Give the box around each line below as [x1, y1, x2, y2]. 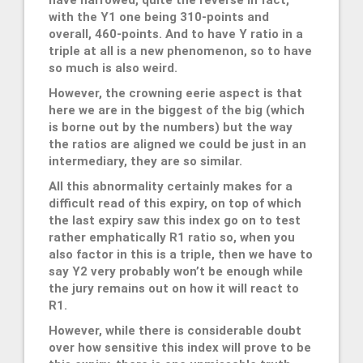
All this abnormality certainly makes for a [49, 179, 293, 194]
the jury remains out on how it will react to [49, 281, 299, 297]
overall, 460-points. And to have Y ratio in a [49, 27, 303, 42]
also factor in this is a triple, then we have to [49, 247, 313, 263]
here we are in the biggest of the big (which [49, 103, 305, 118]
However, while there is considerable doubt [49, 323, 301, 339]
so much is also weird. [49, 61, 177, 76]
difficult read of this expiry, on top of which [49, 196, 301, 211]
